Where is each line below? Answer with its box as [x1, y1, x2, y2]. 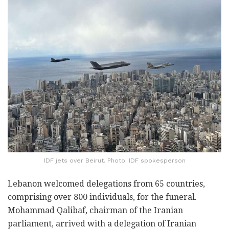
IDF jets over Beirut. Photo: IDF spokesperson [43, 157, 186, 165]
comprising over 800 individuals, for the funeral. [8, 192, 197, 202]
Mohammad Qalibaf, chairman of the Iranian [8, 205, 183, 216]
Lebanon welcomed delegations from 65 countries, [8, 179, 205, 189]
